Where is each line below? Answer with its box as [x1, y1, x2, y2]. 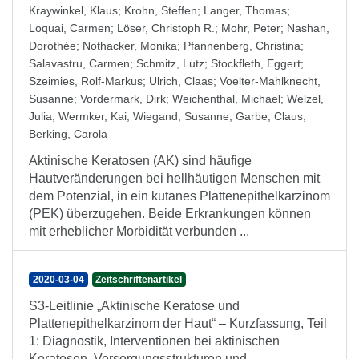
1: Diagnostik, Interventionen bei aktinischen [29, 334, 280, 348]
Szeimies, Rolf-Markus [29, 75, 143, 87]
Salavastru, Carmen [29, 57, 130, 70]
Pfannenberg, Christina [184, 39, 301, 52]
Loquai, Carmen [29, 22, 111, 34]
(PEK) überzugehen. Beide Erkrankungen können [29, 207, 311, 220]
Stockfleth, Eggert [211, 57, 301, 70]
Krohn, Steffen [124, 4, 197, 17]
